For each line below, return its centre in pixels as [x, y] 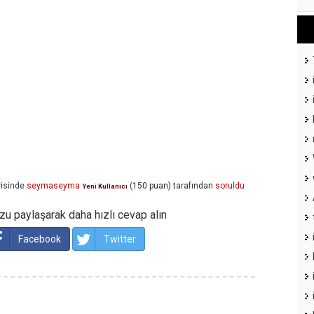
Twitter [120, 239]
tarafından [193, 186]
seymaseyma [53, 186]
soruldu [230, 186]
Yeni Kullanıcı [105, 186]
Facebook [40, 239]
